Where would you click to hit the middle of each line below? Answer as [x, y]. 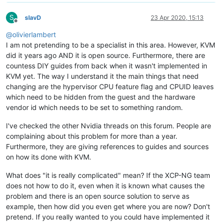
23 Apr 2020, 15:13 [177, 17]
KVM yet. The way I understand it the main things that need [102, 76]
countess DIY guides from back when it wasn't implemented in [107, 65]
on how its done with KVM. [49, 157]
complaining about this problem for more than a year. [92, 136]
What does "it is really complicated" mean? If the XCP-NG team [108, 175]
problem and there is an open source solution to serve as [98, 196]
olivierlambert [34, 34]
